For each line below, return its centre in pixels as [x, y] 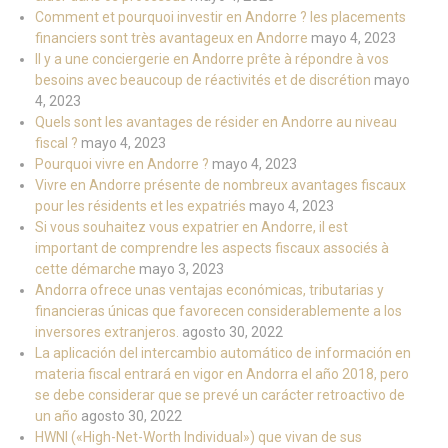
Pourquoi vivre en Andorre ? [122, 164]
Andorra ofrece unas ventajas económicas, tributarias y [209, 290]
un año [56, 416]
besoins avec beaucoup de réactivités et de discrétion [203, 80]
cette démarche [85, 269]
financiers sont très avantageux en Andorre [171, 38]
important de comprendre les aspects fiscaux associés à [212, 248]
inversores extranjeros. [107, 332]
